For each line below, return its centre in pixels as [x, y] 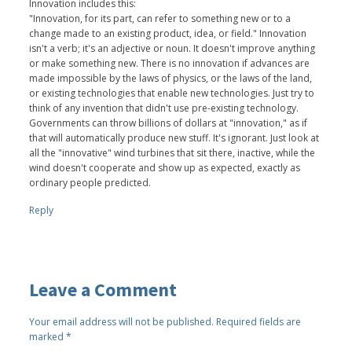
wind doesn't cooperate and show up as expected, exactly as [165, 167]
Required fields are [259, 321]
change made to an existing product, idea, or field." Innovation [168, 33]
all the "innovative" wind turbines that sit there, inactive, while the [172, 152]
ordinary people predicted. [90, 182]
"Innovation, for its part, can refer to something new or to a [160, 18]
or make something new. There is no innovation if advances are [170, 63]
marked [48, 336]
